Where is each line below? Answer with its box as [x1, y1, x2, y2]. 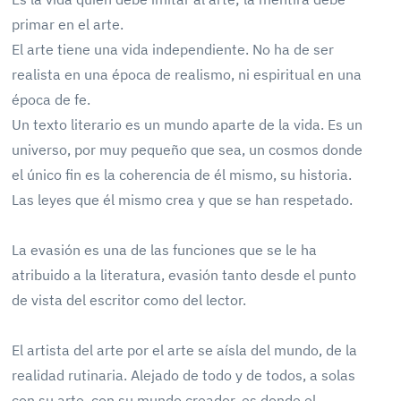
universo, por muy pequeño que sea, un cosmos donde [12, 141, 363, 158]
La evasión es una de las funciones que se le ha [12, 241, 318, 259]
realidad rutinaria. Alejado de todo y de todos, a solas [12, 366, 356, 384]
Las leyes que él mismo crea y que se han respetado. [12, 191, 354, 209]
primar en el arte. [12, 15, 128, 33]
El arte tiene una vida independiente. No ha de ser [12, 40, 335, 58]
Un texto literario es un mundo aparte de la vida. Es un [12, 115, 363, 133]
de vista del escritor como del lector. [12, 291, 247, 309]
